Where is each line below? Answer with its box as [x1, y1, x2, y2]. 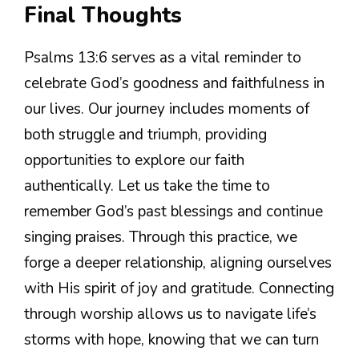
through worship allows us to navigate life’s [24, 303, 317, 325]
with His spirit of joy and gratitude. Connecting [24, 277, 334, 299]
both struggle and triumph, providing [24, 123, 267, 145]
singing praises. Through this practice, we [24, 226, 297, 248]
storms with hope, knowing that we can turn [24, 329, 319, 350]
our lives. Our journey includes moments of [24, 98, 309, 119]
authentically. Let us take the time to [24, 175, 270, 196]
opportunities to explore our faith [24, 149, 244, 171]
